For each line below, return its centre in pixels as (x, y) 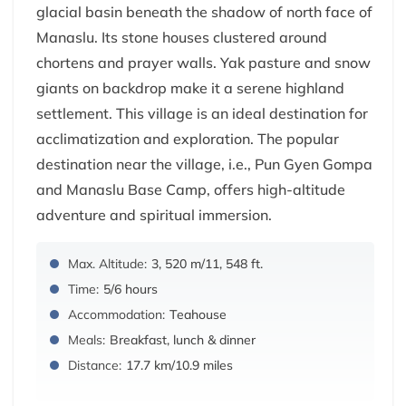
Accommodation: (116, 315)
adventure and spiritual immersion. (154, 215)
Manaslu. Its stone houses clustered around (182, 38)
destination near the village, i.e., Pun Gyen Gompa (204, 164)
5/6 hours (130, 290)
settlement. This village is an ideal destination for (202, 114)
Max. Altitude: (107, 264)
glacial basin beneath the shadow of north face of (204, 12)
